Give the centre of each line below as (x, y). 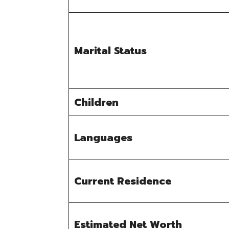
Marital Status (111, 51)
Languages (104, 138)
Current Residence (123, 181)
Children (97, 102)
